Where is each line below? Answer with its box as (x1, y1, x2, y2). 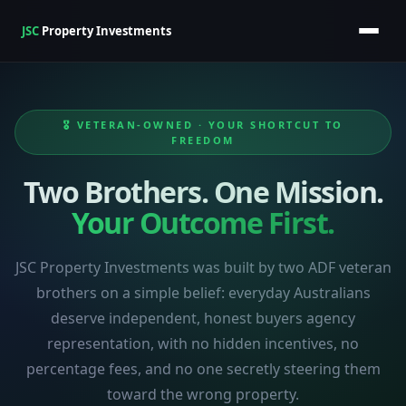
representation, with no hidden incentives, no (47, 333, 359, 353)
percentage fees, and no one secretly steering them (25, 359, 381, 379)
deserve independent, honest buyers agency (51, 308, 355, 328)
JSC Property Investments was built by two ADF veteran (14, 257, 391, 277)
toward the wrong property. (107, 384, 299, 404)
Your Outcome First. (72, 203, 334, 242)
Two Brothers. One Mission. (23, 172, 383, 211)
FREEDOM (171, 133, 235, 147)
